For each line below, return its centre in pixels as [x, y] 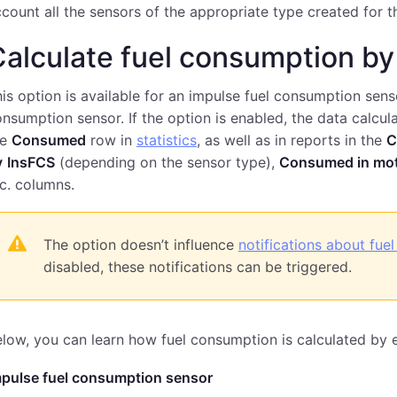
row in [111, 140]
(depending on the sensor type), [167, 162]
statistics [167, 140]
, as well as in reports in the [292, 140]
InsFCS [31, 162]
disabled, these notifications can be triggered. [198, 267]
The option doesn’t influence [141, 245]
